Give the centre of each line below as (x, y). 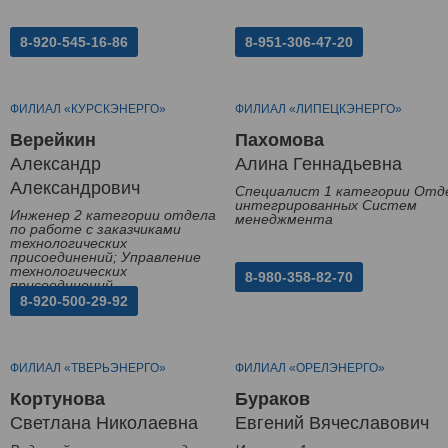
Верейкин (53, 139)
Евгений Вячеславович (332, 422)
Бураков (272, 398)
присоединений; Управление (105, 256)
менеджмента (284, 218)
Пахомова (279, 139)
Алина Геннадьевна (318, 163)
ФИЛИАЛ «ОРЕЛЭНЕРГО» (310, 367)
